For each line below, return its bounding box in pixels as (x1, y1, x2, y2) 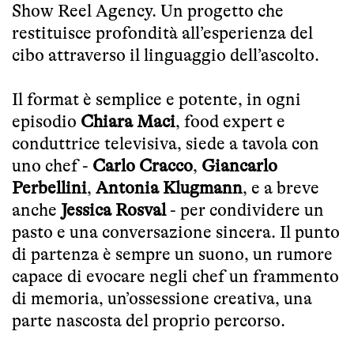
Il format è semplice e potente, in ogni (12, 88, 301, 109)
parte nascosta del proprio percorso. (12, 310, 285, 330)
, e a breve (243, 177, 319, 198)
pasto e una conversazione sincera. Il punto (12, 221, 340, 242)
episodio (12, 111, 81, 131)
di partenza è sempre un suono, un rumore (12, 243, 333, 264)
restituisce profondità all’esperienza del (12, 22, 313, 43)
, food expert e (175, 111, 285, 131)
